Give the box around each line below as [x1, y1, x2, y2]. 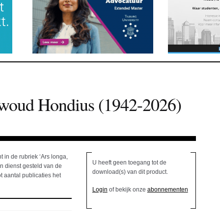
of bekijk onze [107, 186, 147, 193]
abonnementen [147, 186, 188, 193]
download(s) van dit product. [92, 168, 168, 176]
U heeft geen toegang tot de [92, 159, 166, 166]
